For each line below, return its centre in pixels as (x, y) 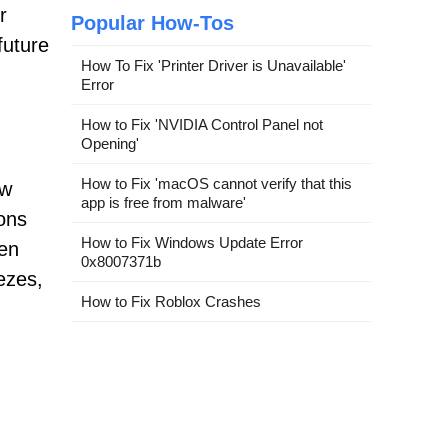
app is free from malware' (163, 202)
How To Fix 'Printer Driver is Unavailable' (213, 65)
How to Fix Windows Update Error (192, 242)
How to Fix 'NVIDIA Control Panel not (202, 124)
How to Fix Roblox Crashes (171, 301)
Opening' (110, 143)
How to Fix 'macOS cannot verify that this (216, 183)
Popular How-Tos (152, 22)
